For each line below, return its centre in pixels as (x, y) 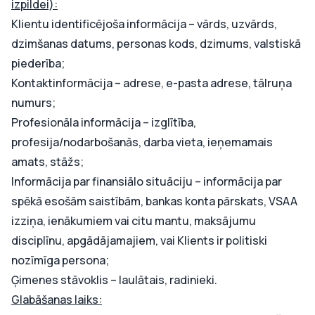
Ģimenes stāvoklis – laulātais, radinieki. (114, 280)
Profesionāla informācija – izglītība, (104, 122)
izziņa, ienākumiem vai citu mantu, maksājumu (134, 221)
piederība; (38, 63)
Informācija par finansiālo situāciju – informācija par (147, 181)
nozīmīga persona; (60, 260)
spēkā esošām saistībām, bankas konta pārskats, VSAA (154, 201)
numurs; (33, 103)
